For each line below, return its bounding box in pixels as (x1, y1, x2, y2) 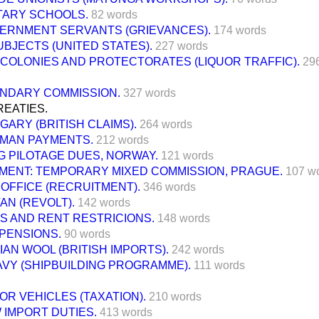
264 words (140, 117, 192, 130)
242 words (172, 243, 224, 256)
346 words (143, 180, 196, 193)
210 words (149, 290, 202, 303)
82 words (91, 8, 137, 21)
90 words (64, 227, 110, 240)
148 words (157, 211, 210, 224)
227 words (155, 39, 208, 52)
